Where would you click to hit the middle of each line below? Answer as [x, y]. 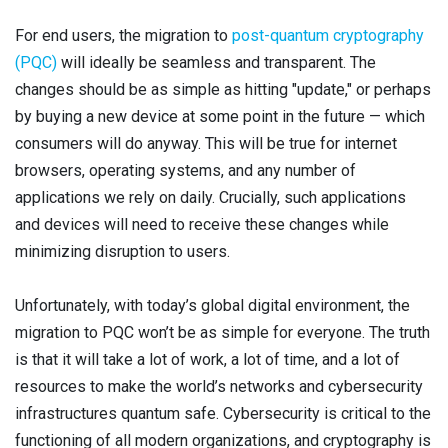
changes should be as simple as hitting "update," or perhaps [223, 89]
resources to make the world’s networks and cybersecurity [219, 386]
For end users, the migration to [123, 35]
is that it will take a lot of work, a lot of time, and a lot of [207, 359]
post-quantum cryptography [328, 35]
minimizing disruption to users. [122, 251]
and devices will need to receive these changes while [202, 224]
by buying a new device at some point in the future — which [220, 116]
